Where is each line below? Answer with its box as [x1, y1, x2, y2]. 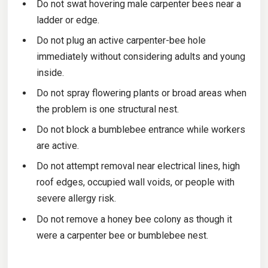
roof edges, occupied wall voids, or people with [36, 176, 234, 188]
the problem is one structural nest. [36, 103, 179, 115]
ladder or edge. [36, 14, 99, 26]
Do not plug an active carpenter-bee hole [36, 34, 206, 46]
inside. [36, 66, 64, 78]
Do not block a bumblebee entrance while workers [36, 124, 245, 136]
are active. [36, 140, 79, 152]
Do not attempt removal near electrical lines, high [36, 160, 240, 172]
